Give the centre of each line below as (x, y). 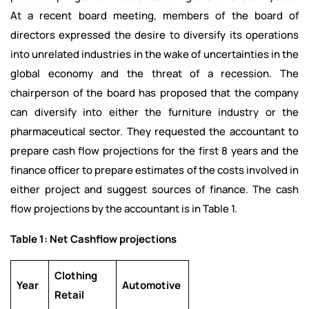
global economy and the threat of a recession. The (154, 74)
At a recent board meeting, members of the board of (154, 16)
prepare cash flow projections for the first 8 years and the (154, 151)
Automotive (151, 286)
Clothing (76, 276)
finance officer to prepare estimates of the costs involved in (154, 170)
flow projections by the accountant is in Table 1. (124, 209)
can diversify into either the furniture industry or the (154, 112)
